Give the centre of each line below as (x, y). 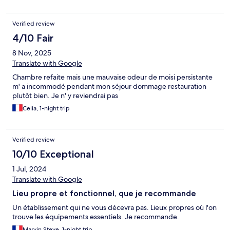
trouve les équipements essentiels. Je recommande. (96, 217)
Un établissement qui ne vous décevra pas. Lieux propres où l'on (114, 208)
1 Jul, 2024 (29, 169)
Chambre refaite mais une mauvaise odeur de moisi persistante (112, 77)
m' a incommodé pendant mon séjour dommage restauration (109, 87)
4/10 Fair (33, 38)
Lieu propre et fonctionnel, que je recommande (104, 194)
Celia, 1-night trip (46, 109)
